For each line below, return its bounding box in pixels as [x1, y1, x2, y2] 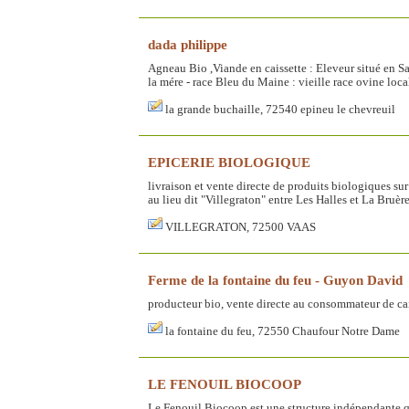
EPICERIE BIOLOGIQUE [148, 154, 310, 171]
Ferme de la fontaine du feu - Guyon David [148, 272, 403, 288]
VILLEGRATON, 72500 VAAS [165, 221, 316, 235]
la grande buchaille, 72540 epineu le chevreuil [165, 103, 395, 117]
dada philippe [148, 37, 227, 53]
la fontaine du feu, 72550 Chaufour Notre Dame [165, 325, 400, 339]
